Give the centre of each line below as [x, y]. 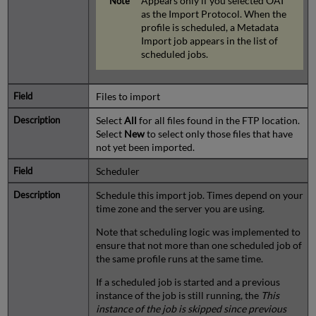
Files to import [128, 96]
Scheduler [117, 171]
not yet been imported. [145, 147]
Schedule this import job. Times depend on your [199, 195]
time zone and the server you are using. [180, 208]
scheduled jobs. [175, 54]
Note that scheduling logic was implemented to [198, 231]
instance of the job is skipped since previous [191, 308]
